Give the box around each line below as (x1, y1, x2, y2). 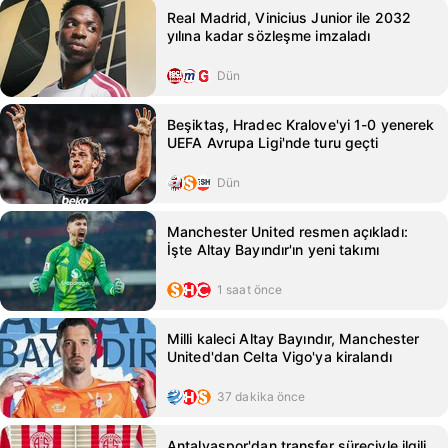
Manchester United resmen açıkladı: (167, 223, 408, 240)
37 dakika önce (217, 389, 306, 404)
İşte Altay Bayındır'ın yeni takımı (167, 241, 379, 258)
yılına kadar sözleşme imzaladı (167, 27, 371, 44)
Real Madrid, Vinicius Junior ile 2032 (167, 9, 412, 26)
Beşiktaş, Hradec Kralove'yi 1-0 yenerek (167, 116, 435, 133)
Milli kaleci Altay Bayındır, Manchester (167, 330, 420, 347)
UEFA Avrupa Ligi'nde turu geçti (167, 134, 379, 151)
